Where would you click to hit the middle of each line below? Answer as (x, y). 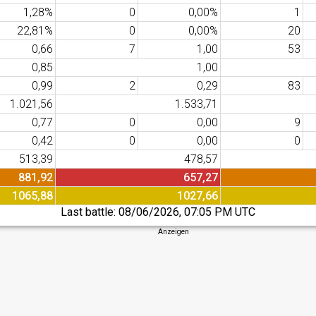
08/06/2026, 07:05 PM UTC (187, 212)
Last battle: (89, 212)
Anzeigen (174, 232)
